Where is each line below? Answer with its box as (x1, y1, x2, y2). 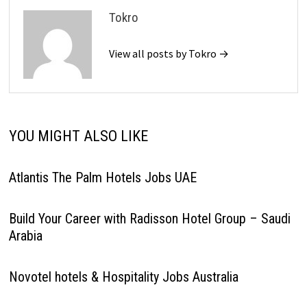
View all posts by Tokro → (108, 47, 229, 60)
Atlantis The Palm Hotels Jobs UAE (8, 169, 197, 186)
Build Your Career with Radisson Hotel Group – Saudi (8, 210, 291, 227)
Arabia (8, 228, 42, 244)
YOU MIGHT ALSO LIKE (8, 127, 148, 145)
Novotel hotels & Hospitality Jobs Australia (8, 269, 238, 285)
